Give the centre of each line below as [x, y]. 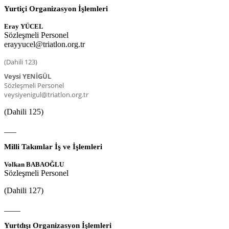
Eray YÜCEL [24, 26]
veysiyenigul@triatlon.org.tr [46, 94]
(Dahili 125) [24, 111]
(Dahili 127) [24, 190]
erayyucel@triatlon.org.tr [44, 44]
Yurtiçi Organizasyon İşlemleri [56, 8]
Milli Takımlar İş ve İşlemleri [53, 146]
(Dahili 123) [21, 62]
